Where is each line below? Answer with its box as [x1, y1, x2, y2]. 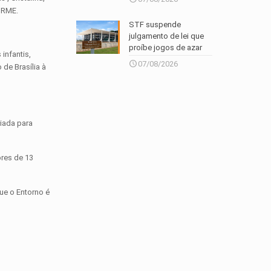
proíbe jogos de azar [129, 43, 203, 53]
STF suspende [129, 20, 181, 30]
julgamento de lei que [129, 31, 204, 41]
